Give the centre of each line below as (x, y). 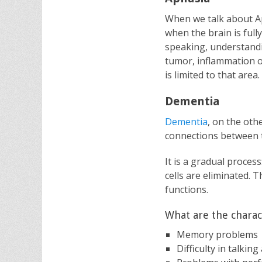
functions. (187, 190)
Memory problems (217, 235)
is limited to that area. (212, 75)
